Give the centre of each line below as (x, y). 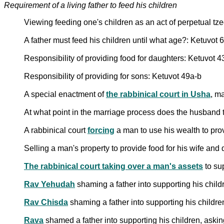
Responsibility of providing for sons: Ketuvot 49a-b (113, 76)
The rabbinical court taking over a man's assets (113, 166)
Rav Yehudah (49, 184)
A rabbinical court (56, 130)
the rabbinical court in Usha (158, 94)
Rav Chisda (46, 202)
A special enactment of (65, 94)
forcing (101, 130)
